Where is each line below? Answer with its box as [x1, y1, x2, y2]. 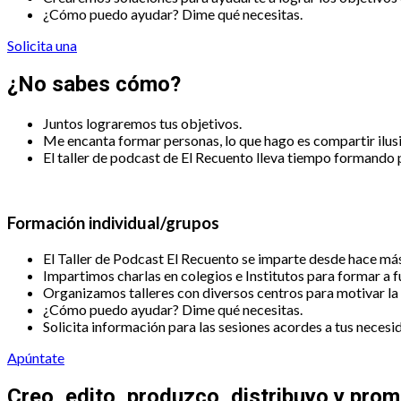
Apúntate [7, 348, 64, 366]
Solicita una [7, 36, 77, 54]
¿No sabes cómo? [7, 71, 181, 97]
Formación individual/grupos [7, 213, 219, 234]
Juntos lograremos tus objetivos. [43, 114, 242, 132]
